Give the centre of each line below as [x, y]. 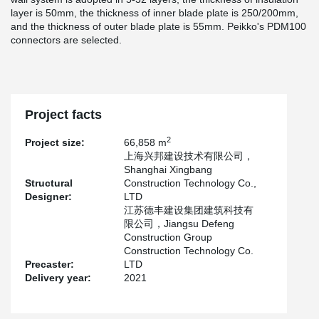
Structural [49, 183]
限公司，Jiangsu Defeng [179, 224]
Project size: [55, 142]
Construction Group [168, 237]
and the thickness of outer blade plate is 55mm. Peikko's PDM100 [158, 26]
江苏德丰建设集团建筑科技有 [189, 210]
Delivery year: [58, 278]
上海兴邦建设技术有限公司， [189, 156]
